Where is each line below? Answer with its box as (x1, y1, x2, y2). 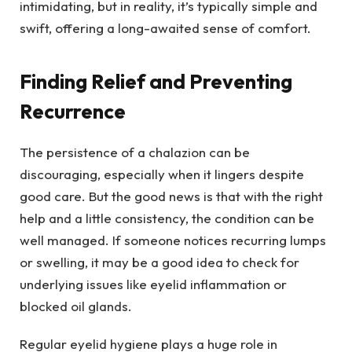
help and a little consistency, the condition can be (20, 209, 314, 226)
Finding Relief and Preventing (20, 68, 292, 94)
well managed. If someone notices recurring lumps (20, 231, 326, 248)
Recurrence (20, 97, 126, 124)
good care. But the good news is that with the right (20, 187, 323, 204)
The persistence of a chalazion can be (20, 143, 250, 160)
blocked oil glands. (20, 297, 132, 314)
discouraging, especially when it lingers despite (20, 165, 304, 182)
